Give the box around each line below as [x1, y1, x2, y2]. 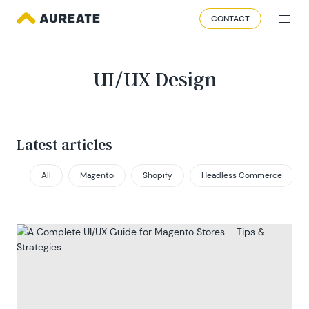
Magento [80, 170, 114, 181]
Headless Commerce [201, 170, 282, 181]
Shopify [143, 170, 172, 181]
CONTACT [211, 13, 250, 24]
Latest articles [17, 135, 112, 153]
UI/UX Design [92, 66, 217, 91]
